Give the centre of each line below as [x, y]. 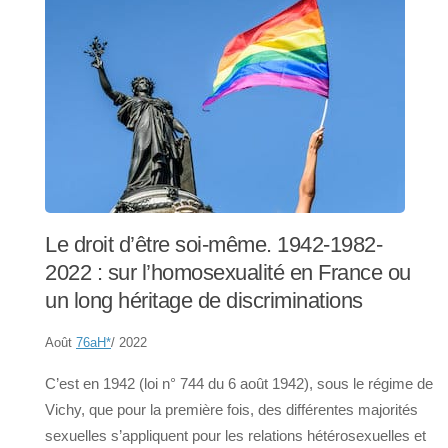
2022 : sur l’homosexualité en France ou [228, 273]
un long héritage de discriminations [204, 301]
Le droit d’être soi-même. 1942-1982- [213, 245]
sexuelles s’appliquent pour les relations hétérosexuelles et [235, 436]
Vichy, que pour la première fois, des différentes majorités [231, 410]
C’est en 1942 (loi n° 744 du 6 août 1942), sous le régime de [239, 384]
